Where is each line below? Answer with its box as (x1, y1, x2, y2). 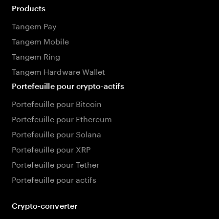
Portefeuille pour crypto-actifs (12, 81, 125, 90)
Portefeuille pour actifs (12, 173, 97, 185)
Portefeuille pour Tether (12, 157, 100, 170)
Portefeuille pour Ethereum (12, 112, 112, 124)
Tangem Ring (12, 49, 61, 62)
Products (12, 3, 46, 13)
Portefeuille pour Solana (12, 127, 102, 139)
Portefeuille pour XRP (12, 142, 91, 154)
